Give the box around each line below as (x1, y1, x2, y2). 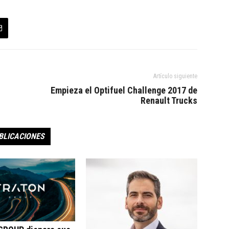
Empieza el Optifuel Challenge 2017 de (51, 85, 197, 96)
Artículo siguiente (153, 73, 197, 80)
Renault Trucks (141, 95, 197, 106)
